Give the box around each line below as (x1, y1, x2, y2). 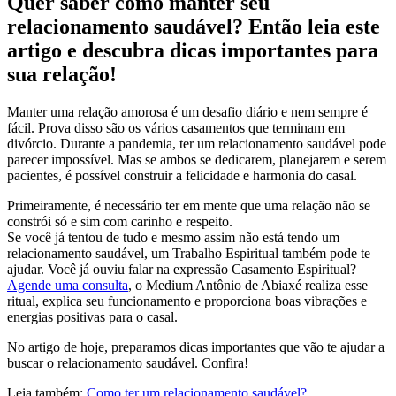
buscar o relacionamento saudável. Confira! (7, 354, 248, 370)
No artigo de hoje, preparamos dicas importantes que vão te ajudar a (7, 339, 385, 354)
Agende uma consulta (7, 277, 128, 293)
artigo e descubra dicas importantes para (7, 38, 378, 62)
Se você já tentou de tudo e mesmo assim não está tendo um (7, 229, 339, 245)
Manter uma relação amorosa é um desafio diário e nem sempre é (7, 103, 368, 119)
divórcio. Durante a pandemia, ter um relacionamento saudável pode (7, 135, 386, 151)
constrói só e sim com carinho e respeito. (7, 213, 232, 229)
